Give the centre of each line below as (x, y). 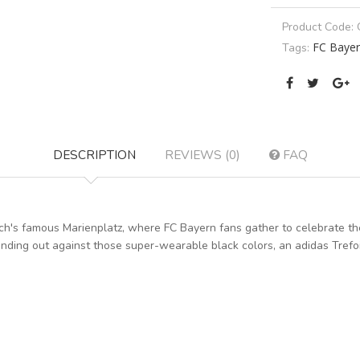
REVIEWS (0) (202, 154)
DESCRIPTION (94, 154)
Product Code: (319, 27)
